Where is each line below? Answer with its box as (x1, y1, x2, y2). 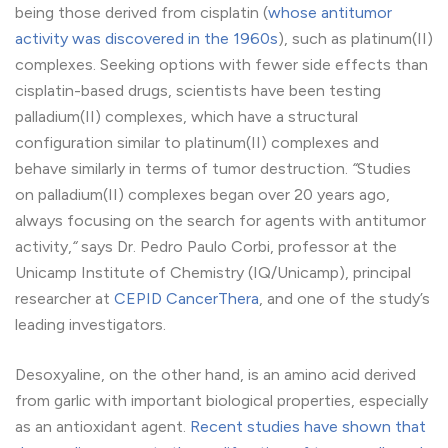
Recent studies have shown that (190, 417, 426, 437)
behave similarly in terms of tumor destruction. (15, 159, 352, 179)
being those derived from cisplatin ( (15, 3, 268, 23)
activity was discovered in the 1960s (15, 29, 278, 49)
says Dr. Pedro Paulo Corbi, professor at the (77, 237, 397, 257)
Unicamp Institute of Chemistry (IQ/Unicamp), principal (15, 263, 411, 283)
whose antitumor (268, 3, 392, 23)
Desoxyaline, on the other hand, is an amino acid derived (15, 365, 416, 385)
